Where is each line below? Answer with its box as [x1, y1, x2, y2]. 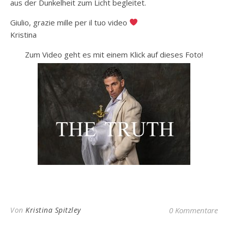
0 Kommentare [169, 205, 218, 215]
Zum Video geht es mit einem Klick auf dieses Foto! [25, 49, 203, 60]
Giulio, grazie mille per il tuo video [10, 17, 129, 27]
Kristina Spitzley [25, 205, 81, 215]
